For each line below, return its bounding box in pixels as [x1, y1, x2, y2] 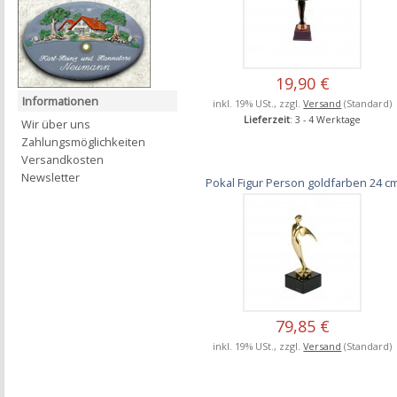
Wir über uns [21, 116, 90, 133]
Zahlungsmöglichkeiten [21, 134, 145, 151]
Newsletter [21, 169, 80, 186]
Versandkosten [21, 152, 104, 168]
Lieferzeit [244, 113, 291, 126]
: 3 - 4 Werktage [290, 113, 362, 126]
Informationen [22, 93, 98, 110]
